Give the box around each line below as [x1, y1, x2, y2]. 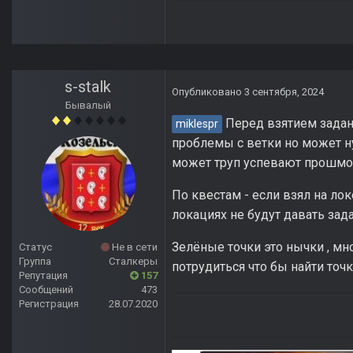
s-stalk [65, 77, 112, 97]
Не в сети [110, 241, 158, 254]
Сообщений [19, 284, 73, 296]
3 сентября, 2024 [244, 86, 324, 98]
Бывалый [65, 99, 111, 112]
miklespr [176, 117, 218, 132]
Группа [19, 255, 51, 268]
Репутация [19, 269, 68, 282]
